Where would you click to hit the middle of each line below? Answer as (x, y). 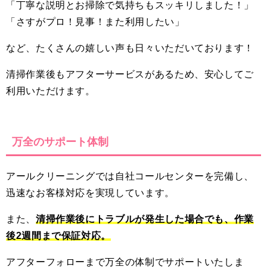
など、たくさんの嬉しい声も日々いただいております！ (130, 48)
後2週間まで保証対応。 (59, 236)
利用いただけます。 (51, 91)
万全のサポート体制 (60, 142)
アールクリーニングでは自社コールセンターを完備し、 (130, 176)
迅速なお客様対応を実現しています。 (90, 193)
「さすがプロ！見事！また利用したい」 (95, 22)
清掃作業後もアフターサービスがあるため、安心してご (130, 74)
